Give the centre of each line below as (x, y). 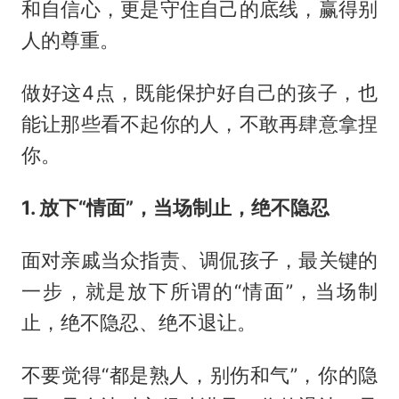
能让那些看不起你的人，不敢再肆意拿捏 (199, 124)
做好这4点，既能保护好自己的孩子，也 (199, 93)
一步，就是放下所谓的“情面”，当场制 (199, 291)
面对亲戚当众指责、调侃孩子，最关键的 (199, 260)
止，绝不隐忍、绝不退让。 (138, 322)
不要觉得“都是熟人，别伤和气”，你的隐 (199, 375)
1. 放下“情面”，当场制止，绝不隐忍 (175, 208)
